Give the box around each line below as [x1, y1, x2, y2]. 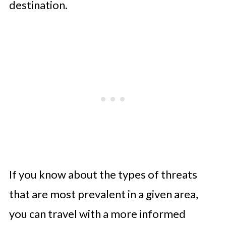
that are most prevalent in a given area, [9, 187, 198, 201]
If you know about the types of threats [9, 167, 197, 181]
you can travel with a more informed [9, 206, 186, 220]
